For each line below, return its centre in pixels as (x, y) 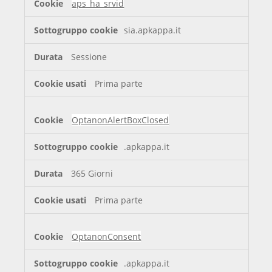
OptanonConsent (107, 237)
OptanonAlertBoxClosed (121, 120)
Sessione (89, 57)
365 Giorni (92, 174)
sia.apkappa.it (153, 30)
